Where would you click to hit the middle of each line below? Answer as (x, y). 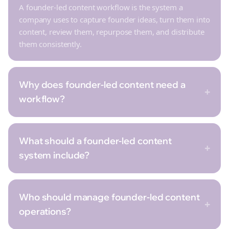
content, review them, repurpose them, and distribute (112, 32)
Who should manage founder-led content (109, 197)
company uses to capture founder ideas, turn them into (114, 19)
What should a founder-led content (96, 141)
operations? (45, 211)
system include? (54, 155)
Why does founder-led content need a (102, 85)
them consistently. (50, 44)
